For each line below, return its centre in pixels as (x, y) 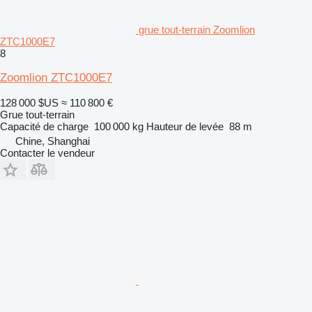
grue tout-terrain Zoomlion (197, 29)
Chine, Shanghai (53, 141)
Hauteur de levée (185, 126)
